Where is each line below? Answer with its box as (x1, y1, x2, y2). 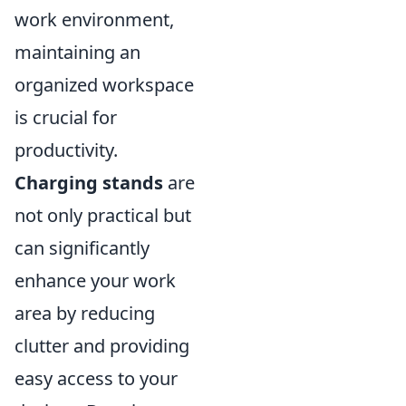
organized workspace (14, 72, 194, 97)
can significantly (14, 236, 150, 260)
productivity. (14, 138, 118, 162)
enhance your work (14, 268, 176, 293)
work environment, (14, 7, 174, 32)
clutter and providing (14, 333, 189, 358)
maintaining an (14, 40, 140, 64)
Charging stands (14, 170, 163, 195)
